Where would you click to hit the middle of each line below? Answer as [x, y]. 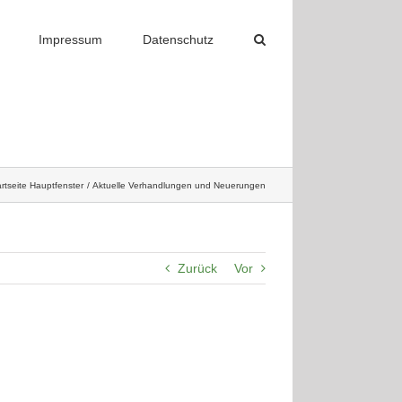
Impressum [70, 39]
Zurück [197, 268]
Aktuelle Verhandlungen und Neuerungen [179, 185]
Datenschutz [178, 39]
